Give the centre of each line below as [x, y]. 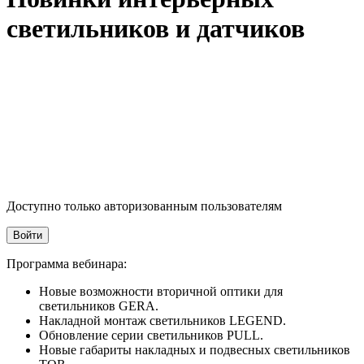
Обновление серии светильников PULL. [151, 336]
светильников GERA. [99, 306]
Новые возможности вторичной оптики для [161, 292]
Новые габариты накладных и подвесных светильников [195, 350]
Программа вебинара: [67, 264]
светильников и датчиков [156, 28]
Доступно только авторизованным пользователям [144, 206]
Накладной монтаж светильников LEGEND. [162, 321]
